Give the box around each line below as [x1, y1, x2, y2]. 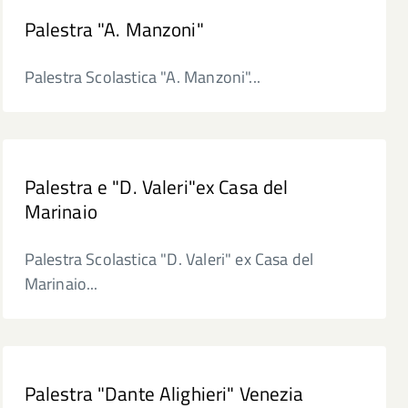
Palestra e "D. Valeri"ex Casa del [24, 172, 289, 201]
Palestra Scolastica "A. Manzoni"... [24, 65, 260, 89]
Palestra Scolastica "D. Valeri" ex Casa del [24, 247, 314, 271]
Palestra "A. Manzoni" [24, 15, 204, 44]
